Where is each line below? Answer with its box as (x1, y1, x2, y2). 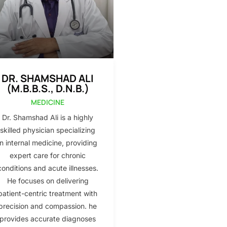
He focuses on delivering (7, 176, 89, 185)
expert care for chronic (10, 150, 86, 160)
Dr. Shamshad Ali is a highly (2, 112, 93, 122)
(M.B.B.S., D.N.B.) (6, 81, 89, 95)
